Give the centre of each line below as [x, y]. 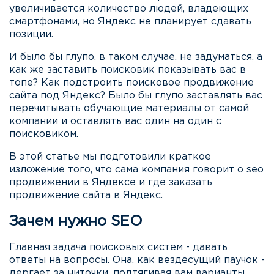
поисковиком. [44, 134]
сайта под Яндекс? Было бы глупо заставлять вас [136, 96]
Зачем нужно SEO [76, 221]
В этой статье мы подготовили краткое [110, 157]
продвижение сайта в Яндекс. [86, 195]
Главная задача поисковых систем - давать [118, 247]
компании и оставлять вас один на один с [115, 121]
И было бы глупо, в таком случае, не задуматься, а [136, 57]
